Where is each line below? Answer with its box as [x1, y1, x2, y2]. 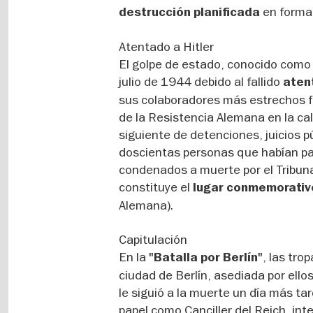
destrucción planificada [119, 4, 263, 20]
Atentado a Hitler [119, 38, 214, 54]
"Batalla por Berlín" [149, 249, 263, 265]
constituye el [119, 179, 194, 195]
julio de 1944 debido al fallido [119, 73, 284, 89]
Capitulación [119, 231, 188, 247]
